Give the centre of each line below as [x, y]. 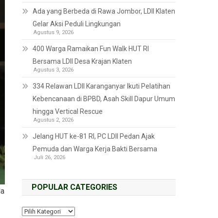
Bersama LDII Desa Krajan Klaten [82, 61]
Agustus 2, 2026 [54, 120]
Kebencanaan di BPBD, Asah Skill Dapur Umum [104, 99]
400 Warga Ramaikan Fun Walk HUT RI [91, 49]
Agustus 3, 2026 [54, 70]
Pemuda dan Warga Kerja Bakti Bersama [95, 149]
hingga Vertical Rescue [68, 111]
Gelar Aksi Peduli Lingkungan [77, 24]
